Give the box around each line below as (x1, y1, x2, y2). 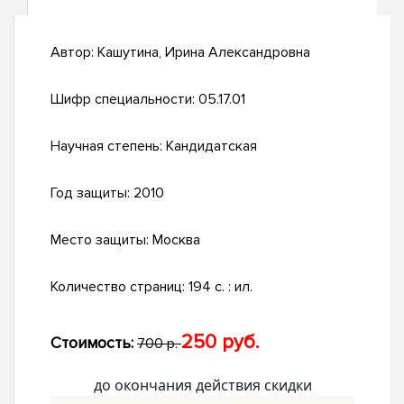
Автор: (50, 43, 97, 62)
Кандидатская (166, 137, 257, 156)
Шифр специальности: (50, 90, 198, 109)
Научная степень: (50, 137, 166, 156)
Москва (152, 231, 200, 250)
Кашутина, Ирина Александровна (97, 43, 310, 62)
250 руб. (181, 330, 259, 355)
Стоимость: (50, 333, 133, 353)
